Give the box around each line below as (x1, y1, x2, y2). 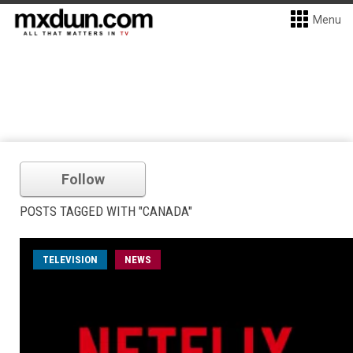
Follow (61, 171, 105, 188)
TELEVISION (43, 254, 98, 266)
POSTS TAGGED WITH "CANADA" (20, 203, 192, 219)
